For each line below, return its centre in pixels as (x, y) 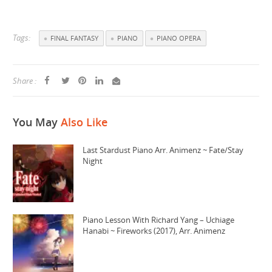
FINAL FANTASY (75, 38)
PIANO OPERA (179, 38)
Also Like (83, 122)
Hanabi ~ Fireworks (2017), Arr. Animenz (154, 231)
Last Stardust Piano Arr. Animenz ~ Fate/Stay (163, 150)
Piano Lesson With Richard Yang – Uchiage (159, 220)
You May (36, 122)
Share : (25, 81)
